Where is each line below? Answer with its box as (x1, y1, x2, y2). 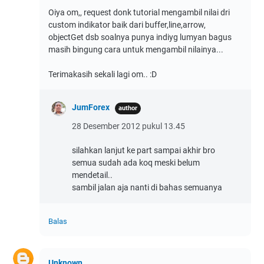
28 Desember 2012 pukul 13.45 (72, 121, 185, 131)
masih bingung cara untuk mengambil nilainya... (48, 45, 223, 55)
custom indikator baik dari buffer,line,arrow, (48, 20, 206, 30)
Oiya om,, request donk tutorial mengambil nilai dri (48, 8, 230, 18)
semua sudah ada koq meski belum (72, 158, 200, 168)
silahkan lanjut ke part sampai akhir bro (72, 146, 215, 156)
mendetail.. (72, 170, 113, 180)
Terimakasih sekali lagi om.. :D (48, 70, 157, 80)
